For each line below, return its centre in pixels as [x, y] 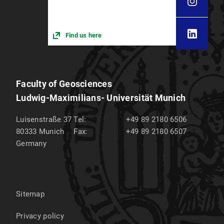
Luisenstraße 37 [44, 119]
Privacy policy [40, 216]
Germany [31, 143]
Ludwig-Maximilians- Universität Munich [101, 98]
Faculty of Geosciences [64, 84]
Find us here [84, 35]
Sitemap [30, 194]
